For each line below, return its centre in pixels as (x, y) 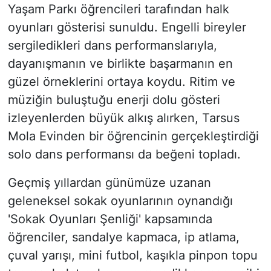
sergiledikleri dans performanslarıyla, (112, 46)
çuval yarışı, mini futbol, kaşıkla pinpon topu (132, 256)
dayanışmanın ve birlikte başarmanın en (120, 64)
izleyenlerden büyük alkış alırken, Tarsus (123, 118)
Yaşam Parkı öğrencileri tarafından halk (118, 9)
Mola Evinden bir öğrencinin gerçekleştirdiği (133, 136)
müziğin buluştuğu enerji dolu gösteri (114, 100)
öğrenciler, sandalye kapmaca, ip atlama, (123, 237)
